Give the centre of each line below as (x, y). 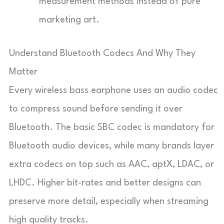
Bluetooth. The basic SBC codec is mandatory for (112, 127)
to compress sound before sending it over (96, 109)
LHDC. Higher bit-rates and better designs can (105, 183)
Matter (23, 72)
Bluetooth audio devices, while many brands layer (111, 146)
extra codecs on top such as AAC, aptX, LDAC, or (111, 164)
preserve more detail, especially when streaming (109, 201)
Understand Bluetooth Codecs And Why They (102, 53)
